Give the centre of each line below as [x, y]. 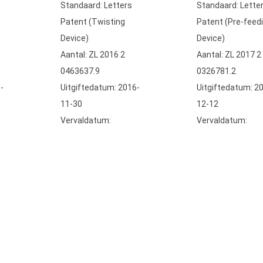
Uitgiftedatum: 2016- [100, 87]
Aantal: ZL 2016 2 [93, 55]
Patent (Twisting [93, 22]
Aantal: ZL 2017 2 [229, 55]
